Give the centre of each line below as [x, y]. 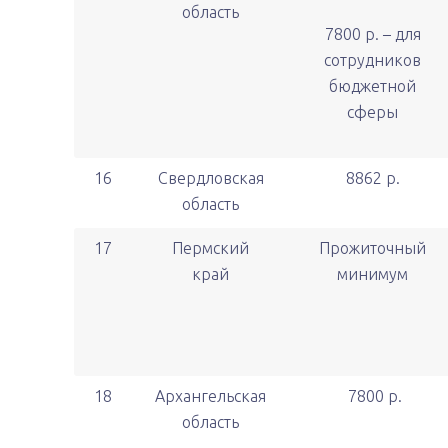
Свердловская [210, 178]
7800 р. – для [372, 34]
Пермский [210, 248]
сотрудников [372, 60]
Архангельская [210, 396]
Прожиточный [372, 248]
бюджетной [372, 86]
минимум [372, 274]
